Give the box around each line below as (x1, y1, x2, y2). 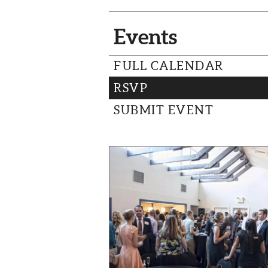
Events (114, 24, 177, 48)
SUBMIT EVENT (114, 103, 214, 117)
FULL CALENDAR (114, 59, 224, 73)
